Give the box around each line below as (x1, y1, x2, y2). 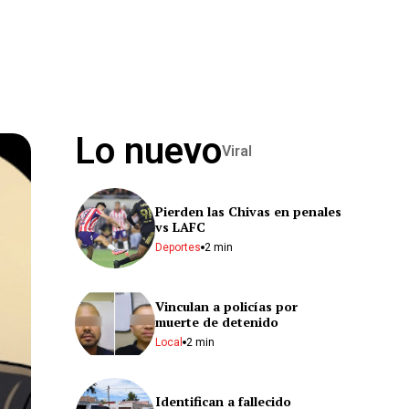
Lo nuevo (75, 130, 222, 173)
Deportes (155, 240, 201, 254)
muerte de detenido (155, 312, 278, 330)
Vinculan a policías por (155, 297, 298, 315)
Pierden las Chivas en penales (155, 202, 341, 220)
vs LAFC (155, 217, 205, 236)
